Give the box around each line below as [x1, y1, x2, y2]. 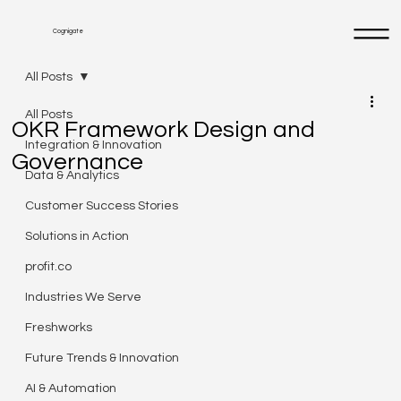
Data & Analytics [25, 169, 120, 182]
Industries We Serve [25, 291, 142, 303]
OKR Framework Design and [12, 118, 316, 141]
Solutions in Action [25, 230, 130, 243]
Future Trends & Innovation [25, 352, 180, 364]
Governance [12, 150, 144, 174]
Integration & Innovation [25, 139, 163, 151]
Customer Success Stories [25, 200, 179, 212]
